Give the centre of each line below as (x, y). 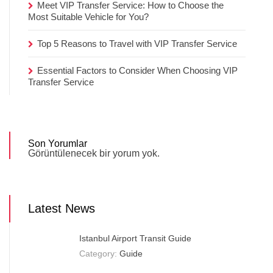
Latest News (62, 208)
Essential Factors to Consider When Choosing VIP (137, 70)
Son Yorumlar (58, 143)
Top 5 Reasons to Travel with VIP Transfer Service (137, 43)
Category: (99, 253)
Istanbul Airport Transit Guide (135, 238)
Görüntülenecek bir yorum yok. (94, 153)
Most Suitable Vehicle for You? (88, 16)
